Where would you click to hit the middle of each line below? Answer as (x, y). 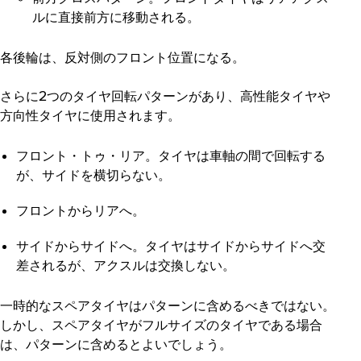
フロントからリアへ (74, 210)
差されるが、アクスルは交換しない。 (126, 265)
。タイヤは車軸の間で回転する (235, 156)
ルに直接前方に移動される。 (116, 17)
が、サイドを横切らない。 (93, 175)
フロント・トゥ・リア (81, 156)
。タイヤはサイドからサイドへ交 (229, 246)
